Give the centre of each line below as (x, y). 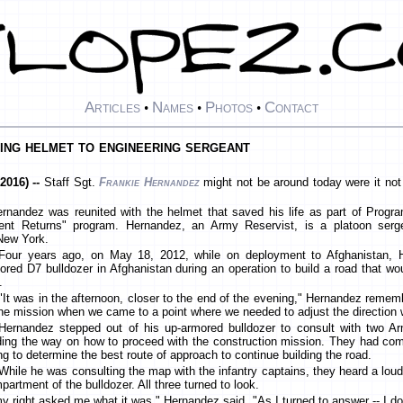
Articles (112, 107)
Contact (291, 107)
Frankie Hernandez (149, 183)
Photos (229, 107)
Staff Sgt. (72, 183)
